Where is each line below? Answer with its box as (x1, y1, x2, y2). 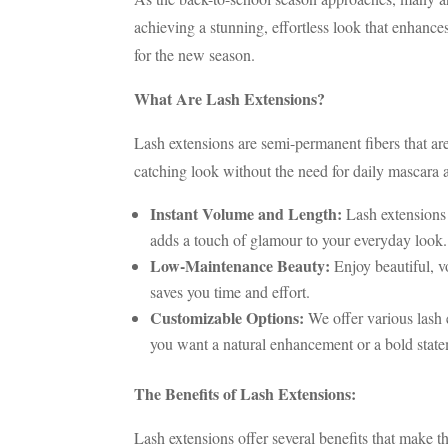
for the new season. (134, 44, 256, 66)
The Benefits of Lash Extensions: (134, 382, 357, 406)
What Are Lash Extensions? (134, 87, 326, 111)
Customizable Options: (150, 306, 305, 330)
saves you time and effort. (150, 281, 311, 303)
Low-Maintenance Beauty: (150, 254, 331, 278)
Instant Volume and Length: (150, 202, 343, 226)
